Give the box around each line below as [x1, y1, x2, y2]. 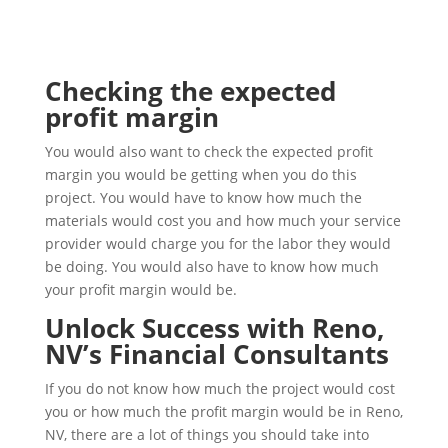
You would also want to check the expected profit [44, 142, 373, 161]
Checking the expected [44, 73, 336, 109]
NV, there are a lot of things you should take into [44, 425, 369, 444]
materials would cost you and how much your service [44, 211, 401, 230]
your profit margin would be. [44, 280, 237, 299]
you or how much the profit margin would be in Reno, [44, 402, 403, 421]
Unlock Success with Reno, [44, 310, 385, 346]
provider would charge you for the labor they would [44, 234, 391, 253]
